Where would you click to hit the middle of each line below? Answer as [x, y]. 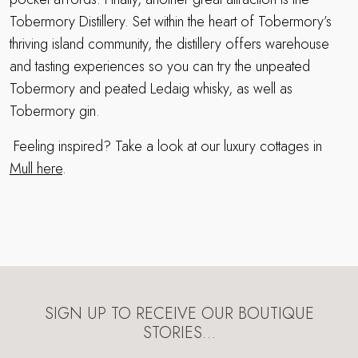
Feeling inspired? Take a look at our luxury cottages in [166, 146]
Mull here [36, 168]
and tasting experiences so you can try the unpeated [160, 66]
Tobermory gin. [57, 111]
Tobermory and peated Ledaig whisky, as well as [151, 88]
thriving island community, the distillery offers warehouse [169, 44]
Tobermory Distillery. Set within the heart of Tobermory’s [171, 21]
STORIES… [179, 332]
